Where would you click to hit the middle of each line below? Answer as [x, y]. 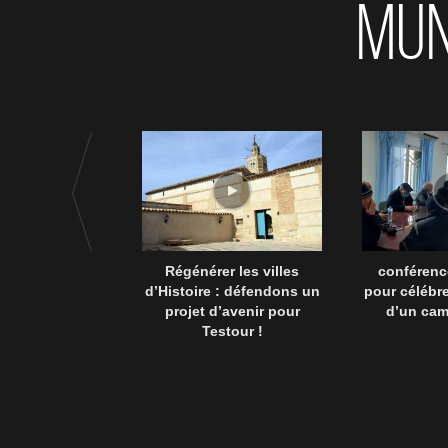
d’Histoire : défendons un [232, 291]
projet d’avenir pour [232, 311]
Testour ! [232, 331]
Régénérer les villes [232, 271]
